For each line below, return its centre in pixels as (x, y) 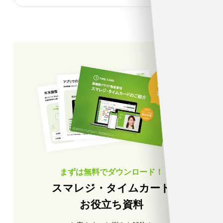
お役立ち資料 (111, 205)
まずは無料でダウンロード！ (111, 171)
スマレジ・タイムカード (111, 188)
